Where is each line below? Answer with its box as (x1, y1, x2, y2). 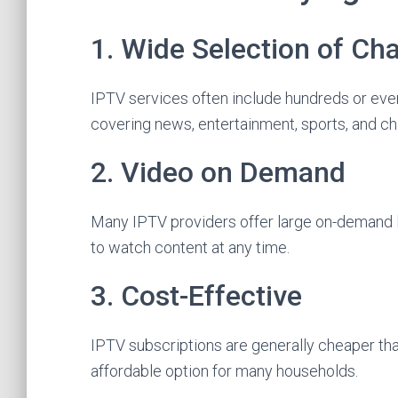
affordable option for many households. (91, 362, 358, 380)
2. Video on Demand (91, 155, 346, 189)
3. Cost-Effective (91, 279, 302, 313)
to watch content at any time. (91, 238, 290, 257)
